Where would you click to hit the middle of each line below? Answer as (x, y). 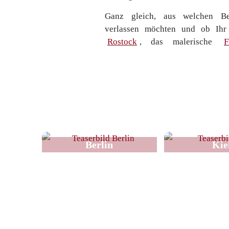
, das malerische (180, 42)
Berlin (99, 145)
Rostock (122, 42)
